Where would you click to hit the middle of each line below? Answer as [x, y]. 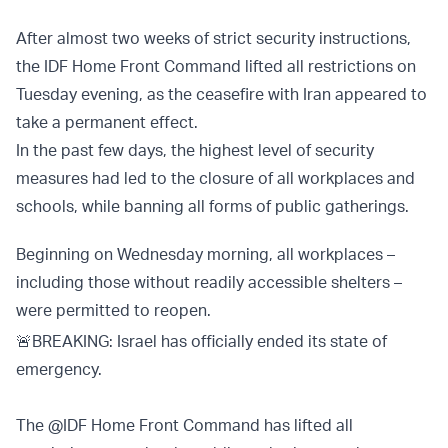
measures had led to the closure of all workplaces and [215, 178]
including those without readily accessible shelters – [209, 282]
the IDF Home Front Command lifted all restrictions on [216, 66]
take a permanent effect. [107, 122]
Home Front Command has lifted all [220, 425]
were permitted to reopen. [113, 310]
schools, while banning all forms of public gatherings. [212, 206]
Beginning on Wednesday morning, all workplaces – [205, 254]
